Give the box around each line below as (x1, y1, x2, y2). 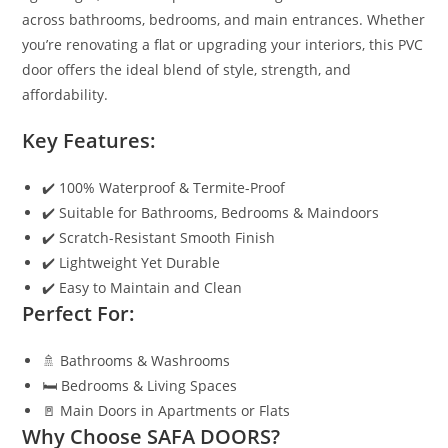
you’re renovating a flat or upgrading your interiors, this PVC (22, 34, 424, 54)
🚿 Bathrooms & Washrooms (42, 350, 231, 370)
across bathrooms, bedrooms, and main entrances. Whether (22, 9, 426, 29)
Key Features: (22, 126, 157, 154)
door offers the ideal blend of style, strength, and (22, 59, 352, 79)
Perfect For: (22, 299, 136, 327)
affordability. (22, 84, 109, 104)
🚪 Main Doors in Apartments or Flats (42, 400, 291, 420)
